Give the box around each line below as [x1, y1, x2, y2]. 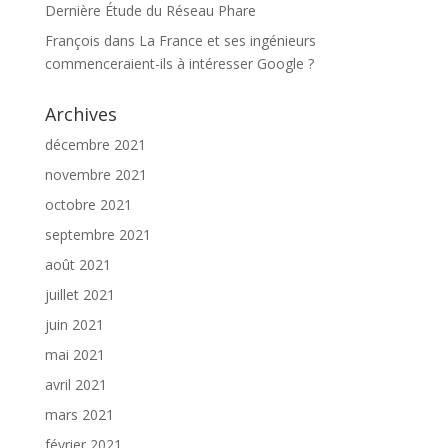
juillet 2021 [44, 285, 115, 304]
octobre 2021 [44, 195, 132, 214]
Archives [44, 102, 117, 126]
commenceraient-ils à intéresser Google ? [44, 54, 314, 73]
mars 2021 [44, 405, 114, 424]
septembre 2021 [44, 225, 151, 244]
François [44, 31, 100, 50]
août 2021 [44, 255, 111, 274]
